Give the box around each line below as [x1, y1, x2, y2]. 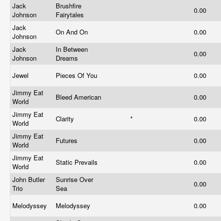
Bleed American [56, 92, 103, 102]
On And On [56, 27, 90, 37]
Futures [56, 136, 79, 145]
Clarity [56, 114, 76, 123]
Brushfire [56, 1, 81, 10]
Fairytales [56, 10, 86, 19]
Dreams [56, 53, 80, 63]
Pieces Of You [56, 71, 99, 80]
